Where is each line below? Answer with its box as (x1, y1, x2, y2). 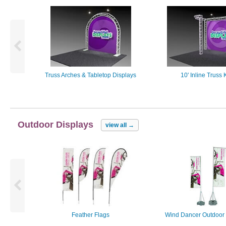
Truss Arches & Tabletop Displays (45, 71, 136, 79)
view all (105, 122, 128, 129)
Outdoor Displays (18, 119, 93, 130)
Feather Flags (72, 211, 109, 218)
